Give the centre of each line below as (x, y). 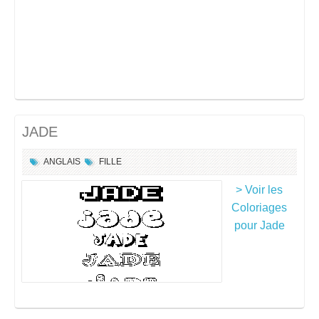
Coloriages (259, 208)
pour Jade (259, 225)
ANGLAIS (62, 162)
